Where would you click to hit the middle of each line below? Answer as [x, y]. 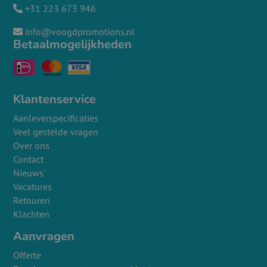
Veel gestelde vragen [56, 132]
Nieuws [29, 173]
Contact [29, 159]
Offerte [27, 255]
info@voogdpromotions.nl [79, 32]
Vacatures [33, 187]
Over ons [32, 146]
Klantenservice [55, 100]
